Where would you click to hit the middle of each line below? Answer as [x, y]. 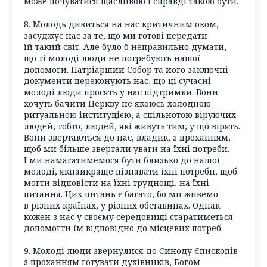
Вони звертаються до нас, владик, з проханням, [127, 137]
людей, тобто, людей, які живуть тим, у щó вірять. [132, 126]
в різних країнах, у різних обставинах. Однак [122, 205]
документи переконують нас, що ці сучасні [117, 80]
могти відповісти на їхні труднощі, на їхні [117, 182]
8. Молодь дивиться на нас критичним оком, [121, 24]
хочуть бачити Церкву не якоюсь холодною [117, 103]
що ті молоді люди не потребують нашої [112, 58]
